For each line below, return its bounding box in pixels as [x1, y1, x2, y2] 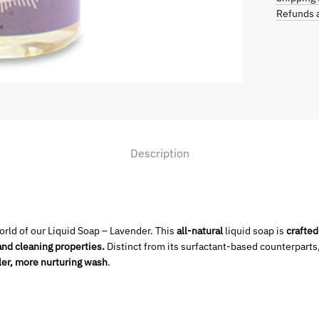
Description [130, 146, 189, 161]
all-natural [176, 224, 223, 237]
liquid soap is [222, 224, 286, 237]
